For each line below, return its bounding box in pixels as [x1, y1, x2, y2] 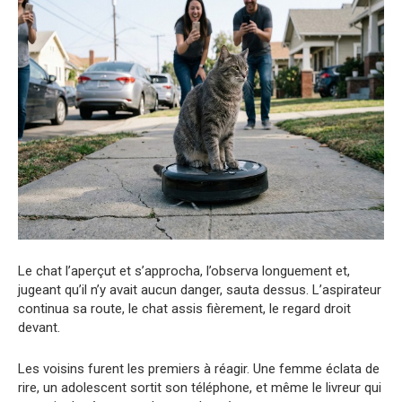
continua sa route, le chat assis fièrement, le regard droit [18, 300, 351, 317]
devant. [18, 319, 60, 336]
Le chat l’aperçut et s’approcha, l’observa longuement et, [18, 262, 350, 279]
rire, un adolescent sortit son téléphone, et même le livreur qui [18, 379, 381, 396]
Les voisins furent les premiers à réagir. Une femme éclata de [18, 360, 380, 377]
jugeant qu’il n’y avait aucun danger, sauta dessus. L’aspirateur [18, 281, 381, 298]
